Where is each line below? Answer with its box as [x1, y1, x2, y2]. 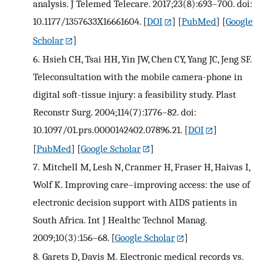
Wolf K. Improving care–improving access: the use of [33, 179, 250, 191]
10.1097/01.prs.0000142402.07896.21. [33, 123, 182, 136]
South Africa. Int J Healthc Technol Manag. [33, 214, 207, 226]
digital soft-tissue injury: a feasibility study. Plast [33, 88, 236, 100]
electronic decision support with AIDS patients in [33, 196, 237, 209]
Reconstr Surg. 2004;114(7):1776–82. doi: [33, 105, 196, 118]
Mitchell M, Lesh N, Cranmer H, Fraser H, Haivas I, [42, 161, 250, 173]
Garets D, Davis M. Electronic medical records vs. [42, 250, 243, 263]
